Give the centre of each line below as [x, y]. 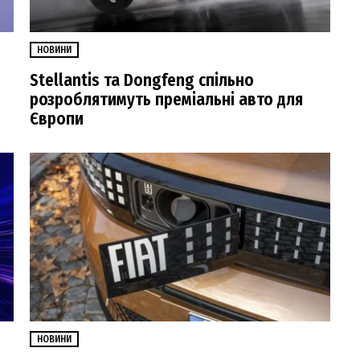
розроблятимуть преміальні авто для [166, 99]
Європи [57, 119]
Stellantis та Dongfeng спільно [142, 80]
